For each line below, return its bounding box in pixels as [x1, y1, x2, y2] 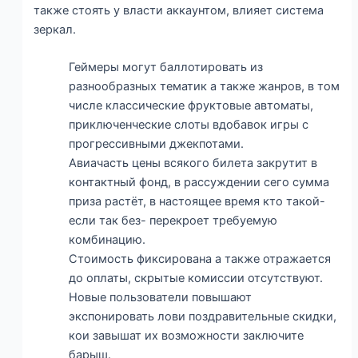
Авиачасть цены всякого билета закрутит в [69, 156, 318, 171]
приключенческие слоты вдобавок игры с [69, 117, 309, 133]
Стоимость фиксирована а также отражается [69, 252, 332, 267]
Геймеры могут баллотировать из [69, 60, 264, 75]
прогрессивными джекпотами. [69, 137, 245, 152]
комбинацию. [69, 233, 146, 248]
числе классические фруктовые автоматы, [69, 98, 314, 113]
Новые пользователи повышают [69, 290, 253, 305]
